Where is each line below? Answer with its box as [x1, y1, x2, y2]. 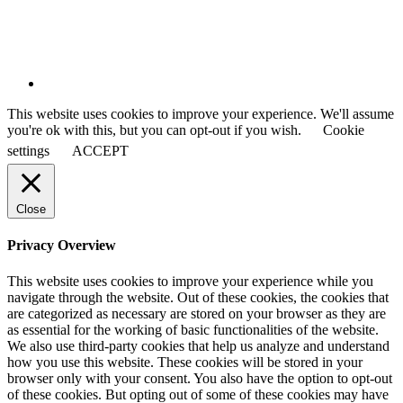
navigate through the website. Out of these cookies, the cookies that [7, 289, 389, 305]
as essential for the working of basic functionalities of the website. [7, 321, 379, 337]
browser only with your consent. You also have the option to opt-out [7, 370, 392, 386]
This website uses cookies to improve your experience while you [7, 273, 373, 289]
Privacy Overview [7, 237, 116, 254]
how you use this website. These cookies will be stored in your [7, 354, 363, 370]
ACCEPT [72, 143, 129, 159]
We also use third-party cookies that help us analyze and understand [7, 337, 390, 354]
